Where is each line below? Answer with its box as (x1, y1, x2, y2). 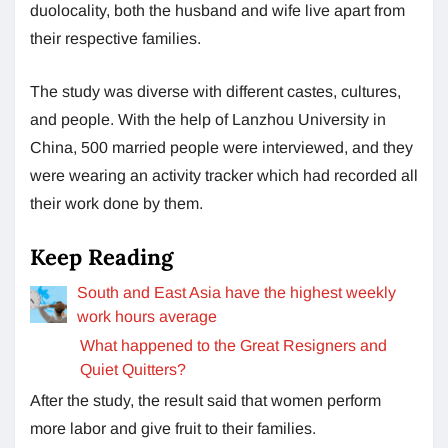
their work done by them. (30, 194, 207, 212)
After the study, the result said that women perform (30, 391, 381, 409)
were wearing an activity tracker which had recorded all (30, 166, 418, 184)
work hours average (76, 307, 217, 325)
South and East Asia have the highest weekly (76, 283, 396, 301)
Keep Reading (30, 242, 173, 271)
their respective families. (30, 29, 201, 47)
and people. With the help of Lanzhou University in (30, 110, 386, 128)
